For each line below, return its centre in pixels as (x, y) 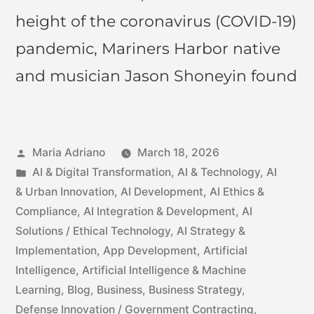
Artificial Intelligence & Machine (164, 270)
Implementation (56, 250)
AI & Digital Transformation (101, 172)
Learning (38, 289)
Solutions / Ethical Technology (93, 231)
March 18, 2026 (178, 152)
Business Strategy (195, 289)
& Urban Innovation (65, 191)
